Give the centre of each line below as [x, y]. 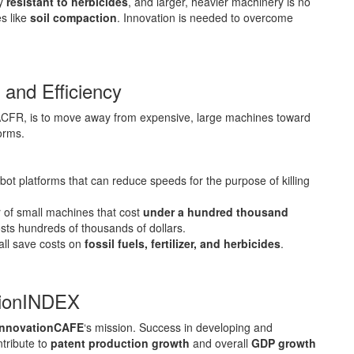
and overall [220, 343]
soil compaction [73, 17]
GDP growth [284, 343]
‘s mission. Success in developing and [178, 327]
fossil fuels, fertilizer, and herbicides [183, 243]
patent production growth [120, 343]
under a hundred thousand [216, 211]
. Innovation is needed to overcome [205, 17]
